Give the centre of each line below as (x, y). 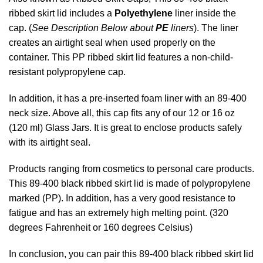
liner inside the (205, 13)
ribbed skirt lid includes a (62, 13)
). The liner (216, 28)
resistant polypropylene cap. (67, 72)
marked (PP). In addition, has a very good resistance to (122, 198)
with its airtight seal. (50, 142)
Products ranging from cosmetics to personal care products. (131, 168)
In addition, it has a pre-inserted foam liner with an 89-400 (128, 98)
